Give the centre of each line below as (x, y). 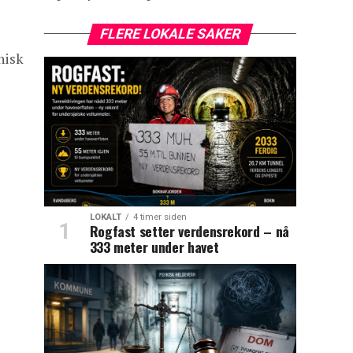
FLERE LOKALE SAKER (170, 33)
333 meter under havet (154, 246)
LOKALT (105, 217)
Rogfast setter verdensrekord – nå (189, 230)
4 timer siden (160, 217)
